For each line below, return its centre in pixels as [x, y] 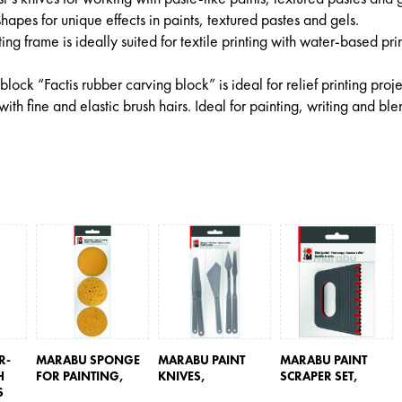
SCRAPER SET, [321, 376]
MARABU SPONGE [88, 359]
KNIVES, [184, 376]
